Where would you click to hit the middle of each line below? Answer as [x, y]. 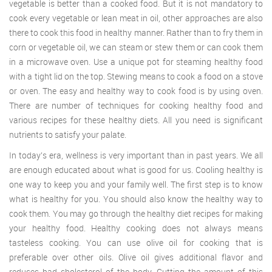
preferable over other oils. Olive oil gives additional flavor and [136, 257]
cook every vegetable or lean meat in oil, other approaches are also [136, 18]
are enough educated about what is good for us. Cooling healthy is [136, 169]
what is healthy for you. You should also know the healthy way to [136, 199]
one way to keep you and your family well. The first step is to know [136, 184]
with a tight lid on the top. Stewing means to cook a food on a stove [136, 76]
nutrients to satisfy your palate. [68, 134]
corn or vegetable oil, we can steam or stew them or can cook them [136, 47]
